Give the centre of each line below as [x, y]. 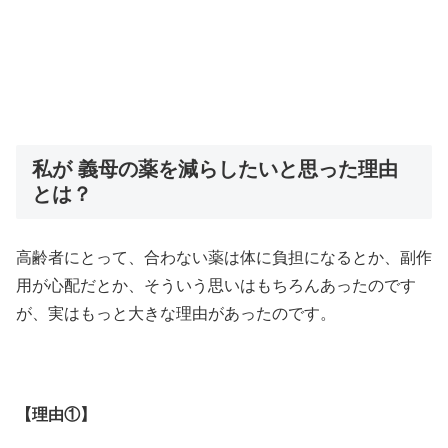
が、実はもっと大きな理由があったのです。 [176, 314]
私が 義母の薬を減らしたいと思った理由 [215, 168]
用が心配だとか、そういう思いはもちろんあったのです [216, 286]
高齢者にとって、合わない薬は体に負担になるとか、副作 [224, 258]
